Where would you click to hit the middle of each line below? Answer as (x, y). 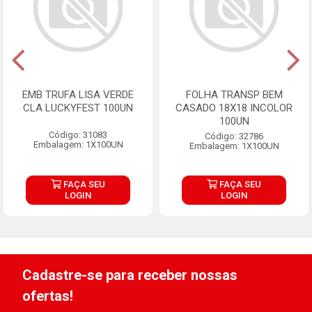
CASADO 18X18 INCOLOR (234, 108)
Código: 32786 (234, 136)
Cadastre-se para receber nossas (130, 275)
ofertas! (48, 296)
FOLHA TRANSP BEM (234, 94)
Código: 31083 (78, 134)
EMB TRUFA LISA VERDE (78, 94)
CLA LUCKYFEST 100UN (78, 108)
